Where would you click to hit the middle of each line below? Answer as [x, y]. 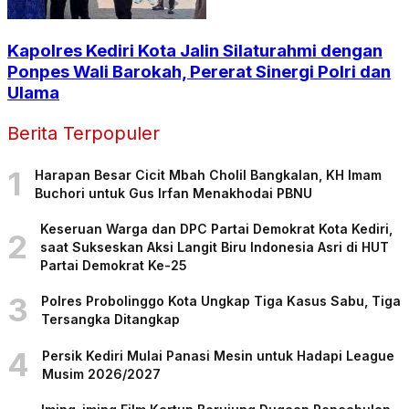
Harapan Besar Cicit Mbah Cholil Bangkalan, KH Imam [208, 174]
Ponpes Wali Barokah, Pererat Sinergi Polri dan [199, 72]
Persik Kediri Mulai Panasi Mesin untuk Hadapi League [218, 355]
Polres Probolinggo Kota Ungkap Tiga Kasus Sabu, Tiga [221, 300]
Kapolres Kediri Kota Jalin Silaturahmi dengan [195, 51]
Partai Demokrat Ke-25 [114, 265]
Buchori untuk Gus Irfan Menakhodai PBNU [173, 193]
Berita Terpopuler [84, 134]
